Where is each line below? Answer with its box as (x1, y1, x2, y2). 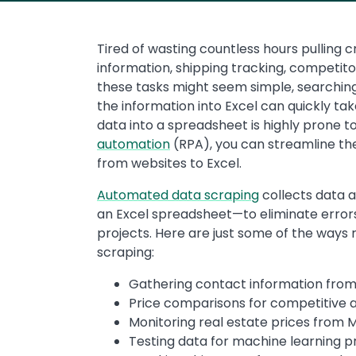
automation (97, 135, 170, 153)
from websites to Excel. (97, 154, 242, 172)
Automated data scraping (97, 186, 259, 204)
